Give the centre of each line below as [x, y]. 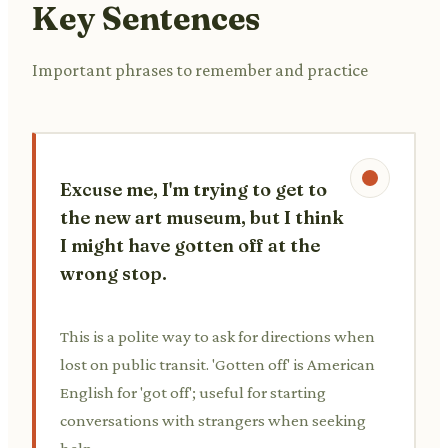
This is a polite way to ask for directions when [217, 336]
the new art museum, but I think [202, 217]
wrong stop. [113, 273]
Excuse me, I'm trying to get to [193, 189]
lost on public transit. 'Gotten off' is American [217, 364]
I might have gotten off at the [190, 245]
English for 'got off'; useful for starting [193, 392]
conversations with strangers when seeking [213, 420]
